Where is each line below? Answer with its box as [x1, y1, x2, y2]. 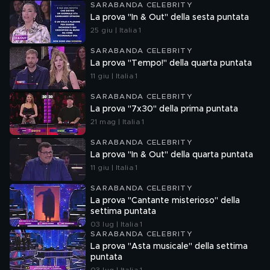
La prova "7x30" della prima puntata [90, 105, 238, 113]
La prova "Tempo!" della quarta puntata [90, 59, 252, 67]
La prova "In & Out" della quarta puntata [90, 151, 253, 159]
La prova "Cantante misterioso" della [90, 196, 240, 205]
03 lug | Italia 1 [90, 221, 143, 228]
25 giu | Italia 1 [90, 27, 142, 34]
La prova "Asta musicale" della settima [90, 242, 248, 251]
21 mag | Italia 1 [90, 118, 145, 125]
